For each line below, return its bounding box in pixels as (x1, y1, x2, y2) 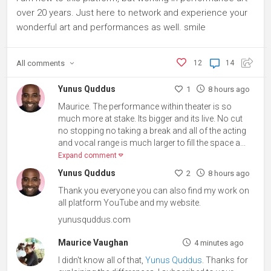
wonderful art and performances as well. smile (16, 21, 206, 33)
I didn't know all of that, (58, 255, 146, 265)
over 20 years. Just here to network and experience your (16, 7, 247, 18)
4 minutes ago (194, 238, 244, 247)
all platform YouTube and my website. (58, 197, 201, 207)
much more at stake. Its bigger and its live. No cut (58, 113, 243, 123)
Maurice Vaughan (58, 237, 129, 247)
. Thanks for (202, 255, 249, 265)
